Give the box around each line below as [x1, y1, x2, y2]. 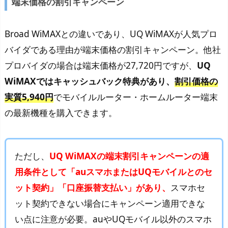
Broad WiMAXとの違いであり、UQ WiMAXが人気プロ [5, 27, 217, 40]
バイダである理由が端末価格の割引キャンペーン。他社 [5, 43, 221, 55]
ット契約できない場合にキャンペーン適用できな [15, 197, 206, 210]
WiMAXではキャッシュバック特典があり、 [5, 75, 175, 87]
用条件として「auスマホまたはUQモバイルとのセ [15, 166, 213, 178]
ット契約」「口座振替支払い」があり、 [15, 182, 171, 194]
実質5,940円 [5, 91, 53, 103]
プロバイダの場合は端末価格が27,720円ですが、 [5, 59, 197, 71]
